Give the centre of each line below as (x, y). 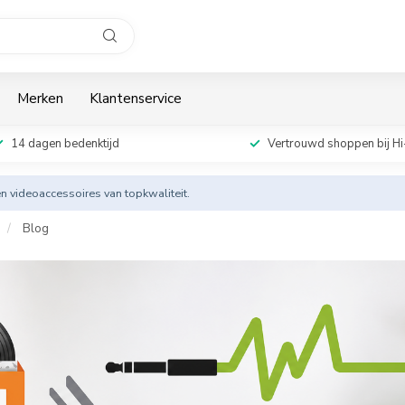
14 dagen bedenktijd (65, 144)
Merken (40, 98)
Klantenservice (136, 98)
